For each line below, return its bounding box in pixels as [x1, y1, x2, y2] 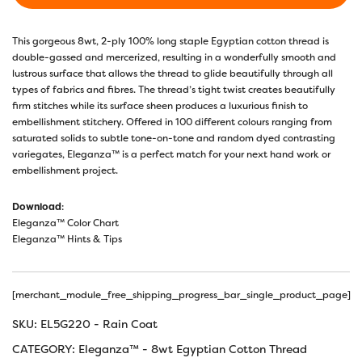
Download [12, 200, 61, 213]
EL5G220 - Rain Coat [40, 316, 158, 331]
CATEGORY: [12, 341, 78, 356]
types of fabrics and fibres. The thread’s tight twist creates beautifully [12, 82, 335, 96]
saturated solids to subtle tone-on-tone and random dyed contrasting [12, 131, 335, 145]
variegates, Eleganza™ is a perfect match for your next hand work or [12, 147, 330, 161]
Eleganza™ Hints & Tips [12, 232, 122, 246]
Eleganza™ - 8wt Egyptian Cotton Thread [78, 341, 307, 356]
